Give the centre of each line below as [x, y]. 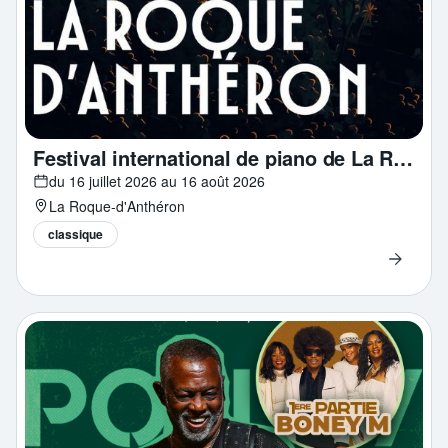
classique [75, 233]
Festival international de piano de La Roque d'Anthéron [403, 157]
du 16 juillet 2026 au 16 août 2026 [157, 180]
